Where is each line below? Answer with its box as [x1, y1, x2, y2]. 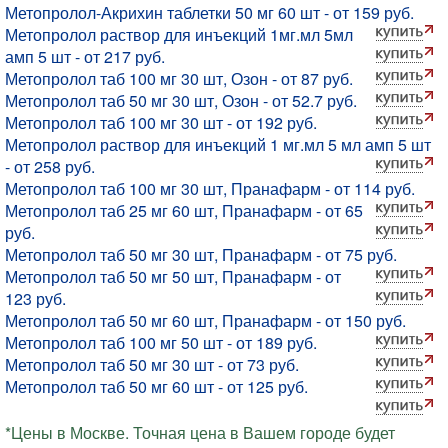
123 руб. [5, 287, 66, 310]
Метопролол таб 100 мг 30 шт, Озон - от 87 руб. [5, 67, 353, 90]
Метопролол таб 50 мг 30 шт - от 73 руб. [5, 353, 299, 376]
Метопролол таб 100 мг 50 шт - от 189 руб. [5, 331, 317, 354]
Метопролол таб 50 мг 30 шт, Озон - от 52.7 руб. [5, 89, 357, 112]
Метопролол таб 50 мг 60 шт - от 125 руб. [5, 375, 308, 398]
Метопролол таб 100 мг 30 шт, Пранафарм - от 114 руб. [5, 177, 415, 200]
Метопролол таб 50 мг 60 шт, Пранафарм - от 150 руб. [5, 309, 406, 332]
